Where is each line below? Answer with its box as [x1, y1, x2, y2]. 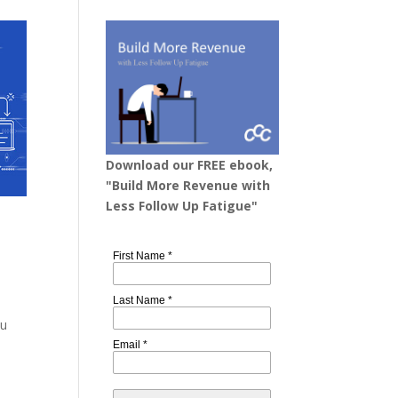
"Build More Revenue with [106, 176, 271, 194]
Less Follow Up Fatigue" [106, 196, 259, 214]
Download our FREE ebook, [106, 155, 274, 173]
